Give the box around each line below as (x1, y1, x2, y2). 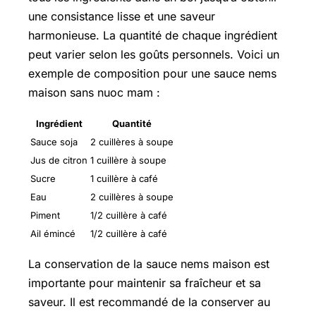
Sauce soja (30, 135, 78, 147)
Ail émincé (30, 227, 75, 239)
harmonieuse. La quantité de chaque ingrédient (28, 28, 277, 42)
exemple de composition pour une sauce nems (28, 66, 276, 80)
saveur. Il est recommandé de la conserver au (28, 294, 270, 309)
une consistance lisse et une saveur (28, 8, 215, 23)
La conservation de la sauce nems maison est (28, 256, 269, 271)
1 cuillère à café (90, 172, 158, 184)
